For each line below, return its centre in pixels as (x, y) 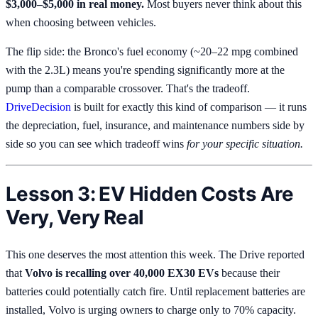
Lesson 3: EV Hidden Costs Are (149, 193)
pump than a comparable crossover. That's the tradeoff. (128, 89)
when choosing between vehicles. (81, 22)
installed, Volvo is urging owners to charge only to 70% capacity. (151, 309)
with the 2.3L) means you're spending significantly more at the (145, 70)
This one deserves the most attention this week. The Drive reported (155, 254)
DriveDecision (38, 107)
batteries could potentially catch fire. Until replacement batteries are (155, 291)
